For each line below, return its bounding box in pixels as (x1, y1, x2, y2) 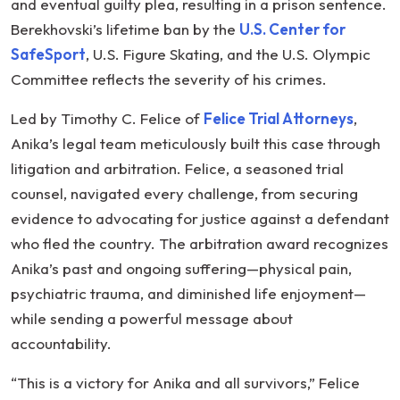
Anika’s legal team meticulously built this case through (11, 134, 380, 154)
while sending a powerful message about (11, 309, 293, 329)
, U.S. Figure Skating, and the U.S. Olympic (86, 45, 371, 64)
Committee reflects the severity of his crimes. (11, 70, 327, 89)
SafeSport (11, 45, 86, 64)
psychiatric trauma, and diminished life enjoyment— (11, 284, 366, 304)
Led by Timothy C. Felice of (11, 109, 204, 129)
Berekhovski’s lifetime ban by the (11, 20, 239, 39)
